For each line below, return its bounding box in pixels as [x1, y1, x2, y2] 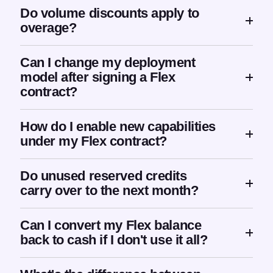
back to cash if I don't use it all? [20, 232, 208, 248]
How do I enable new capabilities [20, 119, 216, 135]
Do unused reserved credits [20, 168, 187, 184]
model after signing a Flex [20, 69, 175, 85]
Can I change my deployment [20, 55, 196, 71]
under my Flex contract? [20, 133, 167, 149]
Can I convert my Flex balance [20, 218, 202, 233]
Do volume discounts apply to [20, 5, 199, 21]
